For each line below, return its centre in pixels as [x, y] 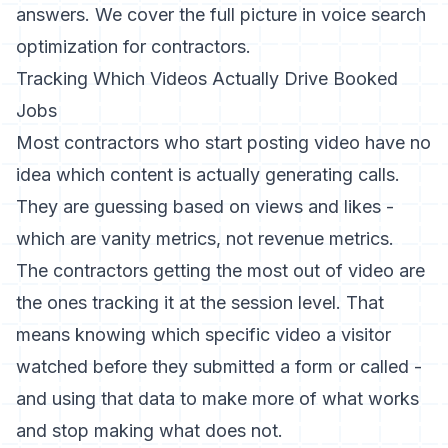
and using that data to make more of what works [217, 398]
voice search [373, 14]
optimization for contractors [131, 46]
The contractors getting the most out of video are [220, 270]
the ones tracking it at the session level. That [200, 302]
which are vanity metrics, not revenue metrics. [205, 238]
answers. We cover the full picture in [168, 14]
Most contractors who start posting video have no [223, 142]
